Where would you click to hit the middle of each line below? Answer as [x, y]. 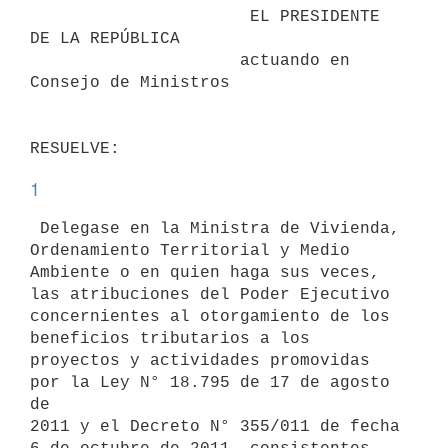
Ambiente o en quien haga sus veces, [205, 272]
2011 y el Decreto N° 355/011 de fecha [215, 426]
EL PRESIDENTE [140, 16]
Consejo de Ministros [130, 82]
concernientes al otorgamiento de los [210, 316]
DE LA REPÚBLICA [105, 38]
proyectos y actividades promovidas [200, 360]
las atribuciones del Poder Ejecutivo [210, 294]
